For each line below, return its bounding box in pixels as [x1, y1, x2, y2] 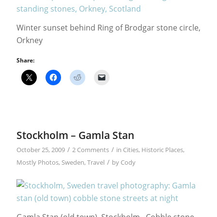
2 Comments [72, 145, 109, 154]
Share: [16, 56, 34, 64]
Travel [87, 157, 105, 167]
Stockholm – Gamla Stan [16, 128, 134, 142]
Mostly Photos [16, 157, 59, 167]
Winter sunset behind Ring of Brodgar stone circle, [16, 22, 201, 33]
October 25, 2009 [16, 145, 65, 154]
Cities [123, 145, 139, 154]
